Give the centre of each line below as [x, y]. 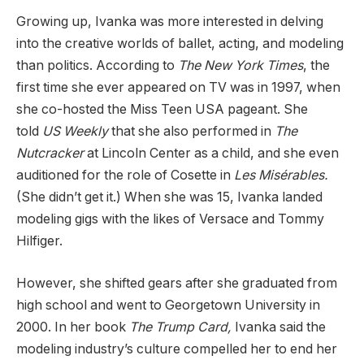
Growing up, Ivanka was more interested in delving [170, 22]
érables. [304, 175]
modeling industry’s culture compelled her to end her [177, 349]
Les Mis [257, 175]
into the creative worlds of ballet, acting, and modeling [180, 44]
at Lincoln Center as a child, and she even [211, 154]
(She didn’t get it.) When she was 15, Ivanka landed [169, 197]
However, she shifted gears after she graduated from [177, 283]
